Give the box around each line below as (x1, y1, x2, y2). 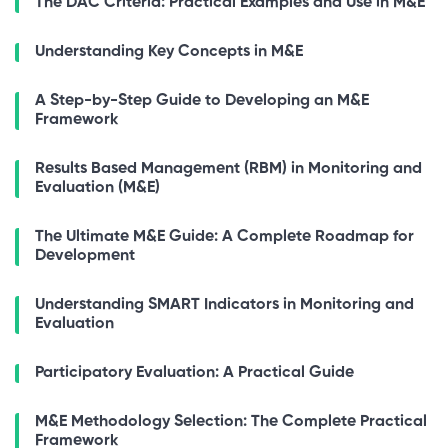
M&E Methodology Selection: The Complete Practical (35, 414, 427, 431)
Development (35, 248, 135, 265)
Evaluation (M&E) (35, 180, 160, 197)
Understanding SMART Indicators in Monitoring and (35, 297, 414, 314)
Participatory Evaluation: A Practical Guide (35, 365, 354, 382)
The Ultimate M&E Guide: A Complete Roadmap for (35, 229, 414, 246)
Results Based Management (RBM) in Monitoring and (35, 161, 422, 178)
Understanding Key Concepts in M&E (35, 44, 303, 61)
